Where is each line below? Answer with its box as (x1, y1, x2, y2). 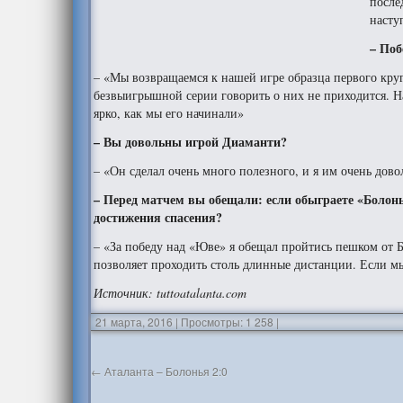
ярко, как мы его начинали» (94, 104, 245, 121)
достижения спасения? (94, 208, 223, 227)
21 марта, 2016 (95, 314, 174, 329)
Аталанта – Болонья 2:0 (102, 363, 228, 379)
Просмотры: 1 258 (178, 314, 274, 329)
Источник (94, 284, 149, 301)
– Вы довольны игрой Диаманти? (94, 132, 288, 151)
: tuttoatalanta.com (148, 284, 247, 301)
